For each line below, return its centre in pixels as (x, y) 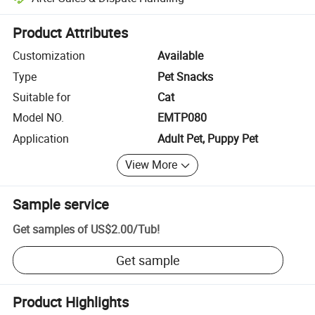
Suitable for (42, 97)
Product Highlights (71, 302)
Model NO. (39, 118)
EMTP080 (182, 118)
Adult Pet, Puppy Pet (208, 138)
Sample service (61, 204)
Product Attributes (71, 33)
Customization (49, 56)
